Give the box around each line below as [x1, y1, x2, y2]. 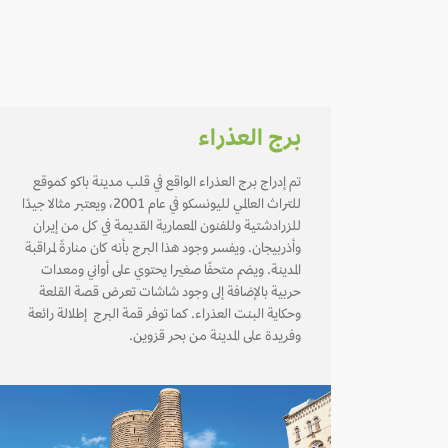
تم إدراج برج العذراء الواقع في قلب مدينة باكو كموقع [33, 176, 301, 192]
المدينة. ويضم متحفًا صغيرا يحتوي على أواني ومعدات [41, 264, 301, 280]
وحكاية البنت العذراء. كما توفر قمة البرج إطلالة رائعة [28, 308, 301, 324]
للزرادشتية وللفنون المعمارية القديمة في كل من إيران [33, 220, 301, 236]
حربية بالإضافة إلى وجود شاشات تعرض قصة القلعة [39, 286, 301, 302]
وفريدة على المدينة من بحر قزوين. [129, 330, 301, 346]
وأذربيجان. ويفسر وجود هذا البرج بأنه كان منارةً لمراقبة [25, 242, 301, 258]
